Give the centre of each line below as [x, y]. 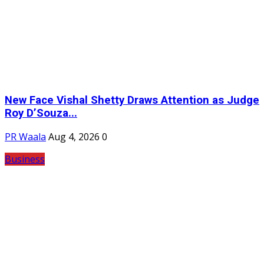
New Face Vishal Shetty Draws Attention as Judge [132, 100]
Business [25, 159]
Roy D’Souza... [41, 113]
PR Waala [25, 137]
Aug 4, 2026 [74, 137]
